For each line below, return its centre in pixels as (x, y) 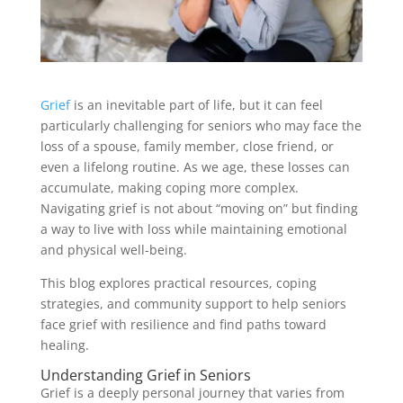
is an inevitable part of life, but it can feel (196, 104)
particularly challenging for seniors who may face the (201, 125)
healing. (64, 345)
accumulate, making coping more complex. (169, 187)
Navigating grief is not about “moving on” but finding (199, 208)
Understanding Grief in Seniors (145, 375)
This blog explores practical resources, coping (178, 282)
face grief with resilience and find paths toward (183, 324)
